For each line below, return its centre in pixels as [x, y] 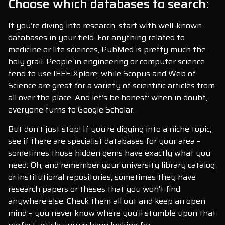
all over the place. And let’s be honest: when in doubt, [108, 97]
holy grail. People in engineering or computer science [106, 61]
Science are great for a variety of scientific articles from [111, 85]
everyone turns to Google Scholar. [71, 109]
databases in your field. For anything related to [96, 37]
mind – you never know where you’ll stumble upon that [112, 213]
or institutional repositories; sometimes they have [102, 177]
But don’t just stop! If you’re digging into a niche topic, [110, 129]
